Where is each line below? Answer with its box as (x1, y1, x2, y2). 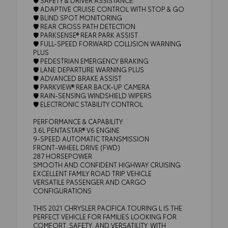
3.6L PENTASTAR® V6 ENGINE (33, 125, 120, 134)
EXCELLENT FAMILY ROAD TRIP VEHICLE (33, 168, 152, 178)
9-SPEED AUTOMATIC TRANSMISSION (33, 133, 149, 143)
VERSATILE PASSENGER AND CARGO (33, 177, 146, 186)
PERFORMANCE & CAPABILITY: (33, 116, 124, 126)
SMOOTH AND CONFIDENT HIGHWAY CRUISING (33, 159, 181, 169)
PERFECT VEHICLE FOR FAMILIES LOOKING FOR (33, 211, 177, 221)
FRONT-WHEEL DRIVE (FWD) (33, 142, 120, 152)
